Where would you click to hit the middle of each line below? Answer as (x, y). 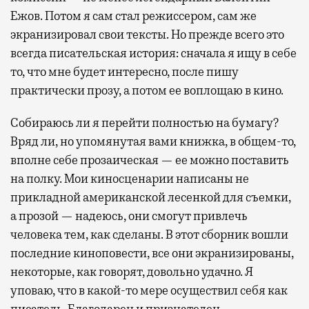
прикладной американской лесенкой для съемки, (151, 198)
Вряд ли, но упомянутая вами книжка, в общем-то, (153, 142)
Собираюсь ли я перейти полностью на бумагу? (145, 123)
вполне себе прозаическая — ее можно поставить (150, 160)
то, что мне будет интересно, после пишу (124, 72)
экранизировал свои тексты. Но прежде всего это (147, 35)
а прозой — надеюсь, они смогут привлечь (129, 216)
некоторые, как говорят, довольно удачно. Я (132, 272)
